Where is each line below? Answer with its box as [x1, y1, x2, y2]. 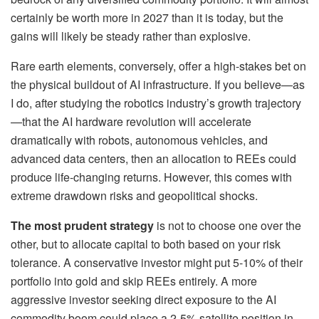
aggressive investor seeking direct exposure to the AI [11, 291, 276, 308]
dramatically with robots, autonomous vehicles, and [11, 131, 268, 148]
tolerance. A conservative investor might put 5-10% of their [11, 253, 303, 271]
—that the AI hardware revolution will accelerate [11, 113, 251, 130]
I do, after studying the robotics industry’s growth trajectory [11, 94, 301, 111]
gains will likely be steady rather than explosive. [11, 27, 251, 44]
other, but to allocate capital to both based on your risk [11, 235, 281, 252]
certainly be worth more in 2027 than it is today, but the [11, 9, 283, 26]
